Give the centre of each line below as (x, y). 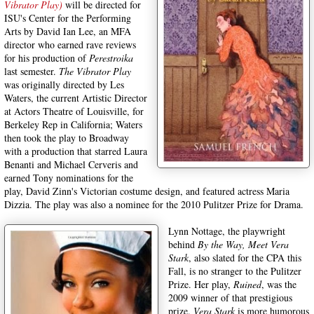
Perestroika (111, 58)
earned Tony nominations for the (69, 178)
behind (183, 244)
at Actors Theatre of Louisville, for (74, 111)
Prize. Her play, (201, 284)
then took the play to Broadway (67, 138)
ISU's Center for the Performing (68, 18)
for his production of (47, 58)
